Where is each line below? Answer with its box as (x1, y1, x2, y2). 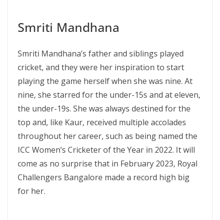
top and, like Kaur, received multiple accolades (18, 117, 186, 128)
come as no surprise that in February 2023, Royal (18, 158, 197, 169)
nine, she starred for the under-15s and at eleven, (18, 89, 200, 100)
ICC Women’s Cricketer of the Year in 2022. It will (18, 144, 195, 155)
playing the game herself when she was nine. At (18, 76, 192, 86)
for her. (18, 186, 45, 196)
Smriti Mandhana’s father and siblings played (18, 48, 184, 59)
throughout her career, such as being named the (18, 131, 197, 141)
